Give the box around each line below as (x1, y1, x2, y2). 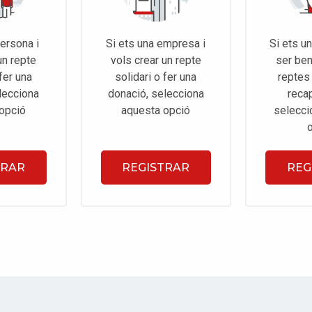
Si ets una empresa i (106, 37, 206, 51)
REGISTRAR (122, 160, 190, 174)
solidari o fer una (115, 70, 197, 84)
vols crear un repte (110, 54, 201, 68)
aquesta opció (121, 104, 191, 118)
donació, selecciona (107, 87, 204, 101)
